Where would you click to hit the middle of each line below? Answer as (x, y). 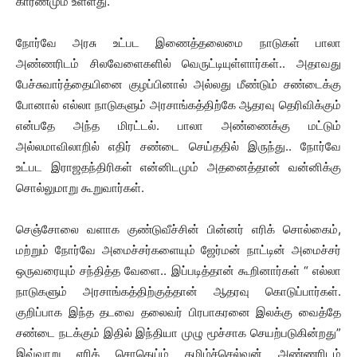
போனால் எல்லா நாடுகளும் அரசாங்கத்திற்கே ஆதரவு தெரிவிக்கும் (178, 105)
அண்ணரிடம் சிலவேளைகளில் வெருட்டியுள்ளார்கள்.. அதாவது (178, 63)
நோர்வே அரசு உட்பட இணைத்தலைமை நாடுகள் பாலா (178, 43)
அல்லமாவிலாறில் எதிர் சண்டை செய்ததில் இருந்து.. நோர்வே (178, 146)
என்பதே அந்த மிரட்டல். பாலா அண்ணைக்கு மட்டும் (178, 126)
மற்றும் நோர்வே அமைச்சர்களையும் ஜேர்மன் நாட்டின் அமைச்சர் (178, 250)
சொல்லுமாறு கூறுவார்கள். (80, 188)
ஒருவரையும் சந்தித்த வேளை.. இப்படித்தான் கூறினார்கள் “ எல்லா (178, 271)
